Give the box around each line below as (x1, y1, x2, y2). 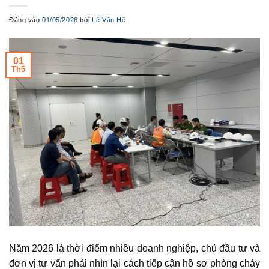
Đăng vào (9, 16, 43, 23)
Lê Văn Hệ (92, 16, 126, 23)
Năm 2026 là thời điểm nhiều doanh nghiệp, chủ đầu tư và (9, 243, 260, 254)
